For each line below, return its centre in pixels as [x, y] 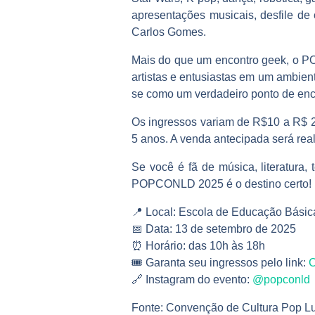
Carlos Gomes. [169, 32]
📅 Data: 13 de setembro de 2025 [214, 229]
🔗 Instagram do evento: [192, 280]
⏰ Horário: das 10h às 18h [198, 246]
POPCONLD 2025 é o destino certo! [221, 184]
